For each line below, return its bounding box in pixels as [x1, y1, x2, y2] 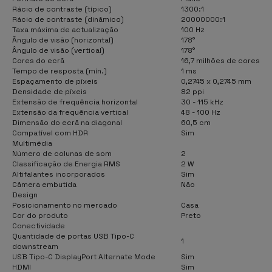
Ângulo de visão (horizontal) [12, 35, 114, 45]
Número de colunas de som [12, 148, 112, 158]
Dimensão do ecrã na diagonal [12, 117, 122, 127]
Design [12, 189, 38, 200]
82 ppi [181, 86, 204, 97]
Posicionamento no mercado [12, 200, 117, 210]
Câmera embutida [12, 179, 76, 189]
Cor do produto [12, 210, 68, 220]
